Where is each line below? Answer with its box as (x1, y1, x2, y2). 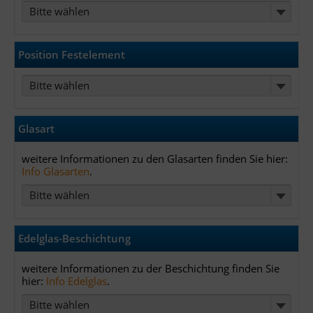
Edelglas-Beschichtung (18, 231, 131, 246)
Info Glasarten (22, 164, 89, 179)
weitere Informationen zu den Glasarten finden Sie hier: (22, 152, 288, 166)
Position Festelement (18, 48, 125, 62)
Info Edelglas (46, 274, 107, 289)
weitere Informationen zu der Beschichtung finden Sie (22, 261, 279, 276)
